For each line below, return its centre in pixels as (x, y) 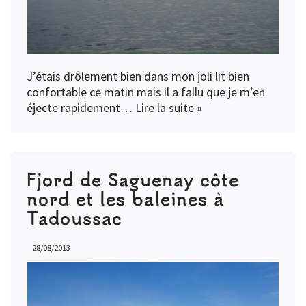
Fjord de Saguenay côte (133, 180)
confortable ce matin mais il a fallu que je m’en (146, 92)
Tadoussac (74, 218)
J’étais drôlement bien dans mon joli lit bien (138, 76)
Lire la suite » (169, 108)
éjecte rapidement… (81, 108)
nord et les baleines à (125, 199)
